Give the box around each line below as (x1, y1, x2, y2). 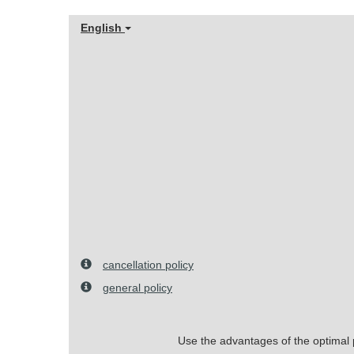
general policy (103, 281, 172, 294)
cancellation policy (103, 258, 194, 271)
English (81, 21, 125, 34)
